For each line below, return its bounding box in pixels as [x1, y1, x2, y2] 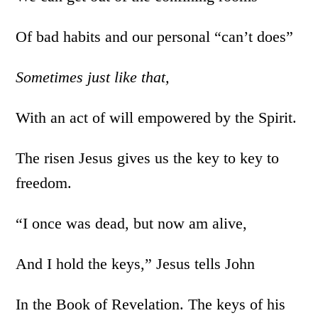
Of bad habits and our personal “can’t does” [16, 28, 294, 45]
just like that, [87, 68, 170, 86]
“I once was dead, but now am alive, [16, 214, 248, 232]
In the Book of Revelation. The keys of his [16, 295, 286, 313]
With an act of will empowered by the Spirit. [16, 109, 297, 126]
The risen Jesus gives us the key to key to [16, 149, 280, 167]
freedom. [16, 174, 72, 192]
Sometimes [16, 68, 84, 86]
